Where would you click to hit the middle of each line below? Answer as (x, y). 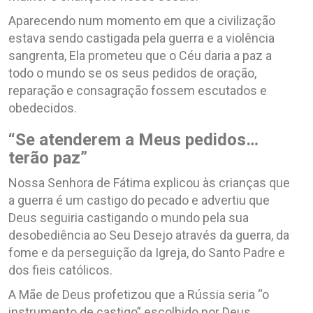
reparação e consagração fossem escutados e (138, 90)
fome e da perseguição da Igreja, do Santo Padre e (147, 252)
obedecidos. (43, 108)
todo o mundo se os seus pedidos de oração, (132, 73)
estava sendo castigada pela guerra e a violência (141, 38)
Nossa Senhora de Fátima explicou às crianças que (149, 182)
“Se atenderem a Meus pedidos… (133, 139)
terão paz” (48, 158)
